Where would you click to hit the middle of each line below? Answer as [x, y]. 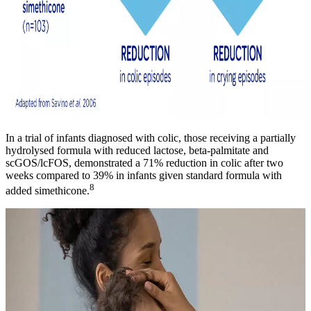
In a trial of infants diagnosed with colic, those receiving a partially [151, 137]
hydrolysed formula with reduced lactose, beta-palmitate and [137, 150]
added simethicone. [48, 191]
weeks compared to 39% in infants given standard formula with [144, 175]
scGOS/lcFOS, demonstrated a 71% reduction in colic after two [144, 162]
